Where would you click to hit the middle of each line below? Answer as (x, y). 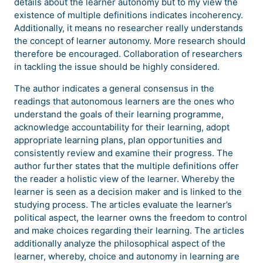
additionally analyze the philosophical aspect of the (120, 243)
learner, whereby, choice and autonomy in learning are (127, 256)
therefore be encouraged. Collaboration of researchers (128, 54)
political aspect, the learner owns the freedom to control (131, 218)
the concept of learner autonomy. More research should (130, 41)
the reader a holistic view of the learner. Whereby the (124, 179)
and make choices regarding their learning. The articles (129, 230)
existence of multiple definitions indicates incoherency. (129, 15)
